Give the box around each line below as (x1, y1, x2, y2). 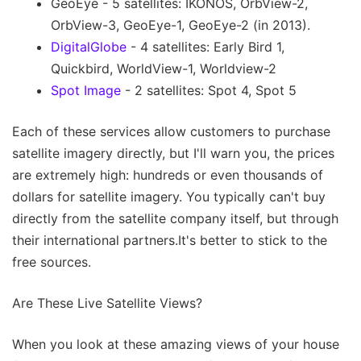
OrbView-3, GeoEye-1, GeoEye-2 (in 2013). (51, 16, 310, 33)
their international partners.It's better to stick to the (12, 231, 327, 248)
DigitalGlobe (51, 38, 127, 55)
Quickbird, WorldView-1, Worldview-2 (51, 60, 276, 77)
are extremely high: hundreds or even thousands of (12, 166, 323, 183)
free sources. (12, 253, 91, 270)
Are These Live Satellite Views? (12, 294, 202, 311)
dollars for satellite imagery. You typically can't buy (12, 188, 326, 205)
